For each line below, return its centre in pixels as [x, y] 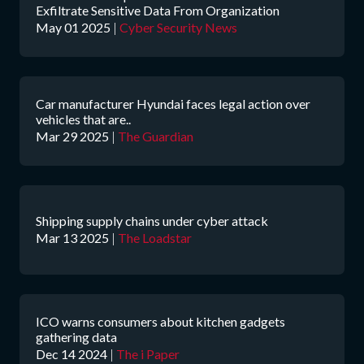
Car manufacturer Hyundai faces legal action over [173, 104]
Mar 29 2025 [72, 136]
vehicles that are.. [83, 119]
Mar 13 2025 [72, 237]
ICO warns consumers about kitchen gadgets [160, 321]
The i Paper [148, 354]
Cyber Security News [178, 27]
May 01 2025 [73, 27]
